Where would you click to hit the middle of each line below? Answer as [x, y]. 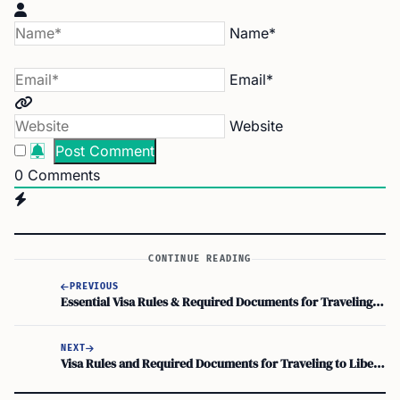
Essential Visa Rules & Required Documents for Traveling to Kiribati [378, 301]
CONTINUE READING [200, 259]
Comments [62, 175]
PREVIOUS [94, 286]
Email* [251, 79]
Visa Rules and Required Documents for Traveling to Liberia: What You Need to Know [379, 363]
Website [256, 126]
